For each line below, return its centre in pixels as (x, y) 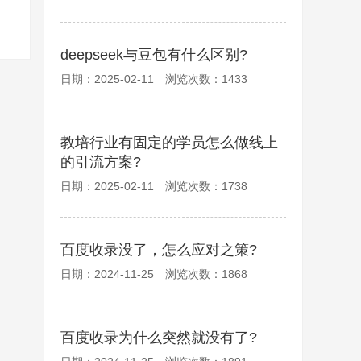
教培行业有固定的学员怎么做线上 (169, 143)
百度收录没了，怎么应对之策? (159, 250)
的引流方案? (101, 162)
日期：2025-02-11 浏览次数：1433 (154, 79)
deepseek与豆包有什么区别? (154, 55)
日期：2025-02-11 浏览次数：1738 (154, 186)
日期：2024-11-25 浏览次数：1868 (154, 274)
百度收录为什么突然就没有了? (159, 338)
